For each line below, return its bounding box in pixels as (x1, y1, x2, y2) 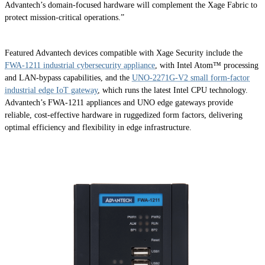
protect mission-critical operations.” (5, 13, 124, 22)
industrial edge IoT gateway (5, 85, 98, 95)
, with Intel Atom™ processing (155, 60, 258, 70)
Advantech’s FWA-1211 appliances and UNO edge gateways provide (5, 98, 233, 107)
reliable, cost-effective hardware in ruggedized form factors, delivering (5, 110, 243, 119)
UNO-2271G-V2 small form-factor (132, 73, 250, 82)
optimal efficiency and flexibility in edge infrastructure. (5, 122, 192, 132)
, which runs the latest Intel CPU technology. (98, 85, 248, 95)
